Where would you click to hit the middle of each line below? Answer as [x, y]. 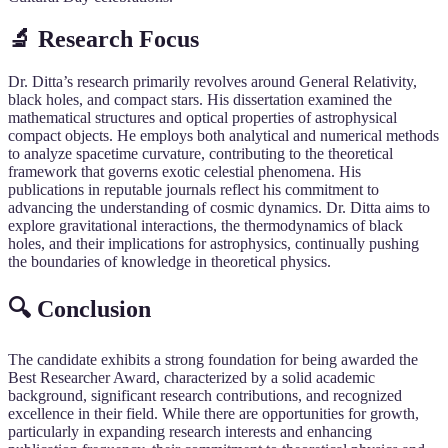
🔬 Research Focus [103, 38]
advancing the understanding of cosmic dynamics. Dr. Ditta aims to [219, 207]
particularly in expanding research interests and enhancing [190, 432]
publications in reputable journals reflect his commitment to [193, 189]
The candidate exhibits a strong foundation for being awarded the [213, 360]
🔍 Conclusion [79, 308]
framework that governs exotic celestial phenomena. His [184, 171]
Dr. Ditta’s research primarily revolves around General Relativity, [212, 81]
